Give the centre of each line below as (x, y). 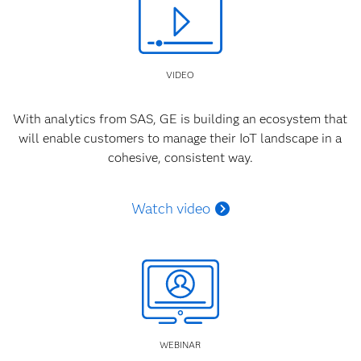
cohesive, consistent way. (180, 158)
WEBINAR (180, 345)
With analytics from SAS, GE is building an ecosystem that (180, 119)
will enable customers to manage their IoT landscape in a (180, 139)
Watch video (171, 209)
